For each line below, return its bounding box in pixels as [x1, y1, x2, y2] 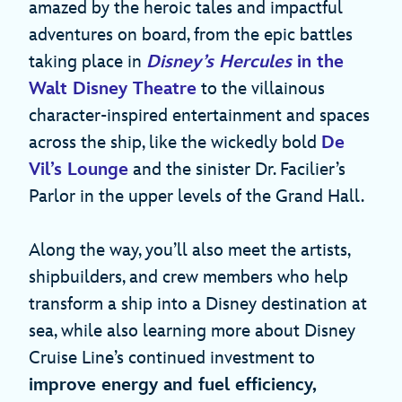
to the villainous [197, 77, 325, 100]
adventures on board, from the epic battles [29, 23, 353, 46]
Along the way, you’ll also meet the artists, [29, 239, 350, 261]
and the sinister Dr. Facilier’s [128, 158, 345, 180]
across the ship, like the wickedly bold [29, 131, 321, 153]
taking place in [29, 50, 146, 73]
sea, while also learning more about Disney [29, 319, 355, 342]
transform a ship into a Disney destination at [29, 293, 367, 315]
